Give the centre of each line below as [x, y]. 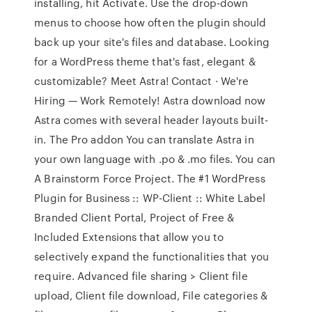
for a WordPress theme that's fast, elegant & [145, 61]
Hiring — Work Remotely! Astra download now [150, 100]
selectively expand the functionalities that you [151, 256]
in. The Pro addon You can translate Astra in [144, 139]
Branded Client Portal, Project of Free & [134, 217]
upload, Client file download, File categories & [151, 295]
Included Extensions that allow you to [129, 237]
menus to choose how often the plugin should [150, 22]
